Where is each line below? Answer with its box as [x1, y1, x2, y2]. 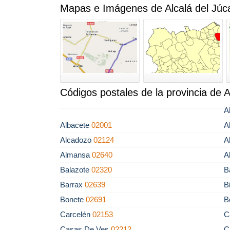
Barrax [60, 180, 85, 189]
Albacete [60, 121, 91, 129]
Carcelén [60, 210, 92, 219]
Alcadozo [60, 136, 93, 144]
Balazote [60, 165, 91, 174]
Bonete [60, 195, 86, 204]
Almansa [60, 150, 92, 159]
